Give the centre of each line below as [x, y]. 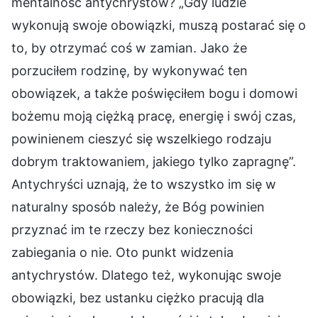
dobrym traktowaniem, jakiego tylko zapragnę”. [154, 162]
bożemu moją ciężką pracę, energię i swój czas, [154, 116]
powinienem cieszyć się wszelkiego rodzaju [141, 139]
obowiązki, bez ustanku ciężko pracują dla [138, 298]
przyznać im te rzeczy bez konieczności [132, 230]
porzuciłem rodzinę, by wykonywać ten [130, 71]
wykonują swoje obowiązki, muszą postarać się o [159, 26]
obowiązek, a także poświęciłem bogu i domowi [154, 94]
